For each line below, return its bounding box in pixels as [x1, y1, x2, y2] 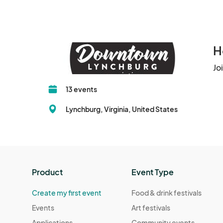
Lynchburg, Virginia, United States [66, 105, 178, 114]
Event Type [131, 167, 174, 178]
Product [32, 167, 63, 178]
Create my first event [32, 188, 102, 198]
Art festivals [131, 203, 171, 213]
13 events [66, 85, 97, 94]
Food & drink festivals [131, 188, 202, 198]
